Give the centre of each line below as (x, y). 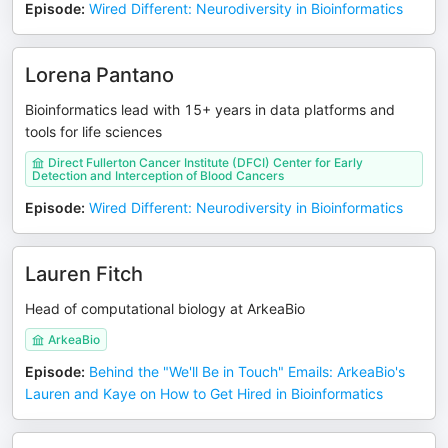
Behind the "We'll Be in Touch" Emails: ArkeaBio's (247, 371)
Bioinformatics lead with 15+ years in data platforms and (210, 109)
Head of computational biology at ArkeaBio (165, 308)
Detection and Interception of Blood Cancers (158, 175)
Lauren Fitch (84, 274)
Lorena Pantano (99, 75)
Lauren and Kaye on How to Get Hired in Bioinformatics (204, 393)
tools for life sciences (93, 131)
